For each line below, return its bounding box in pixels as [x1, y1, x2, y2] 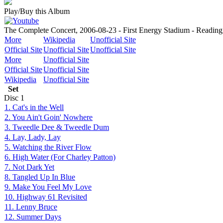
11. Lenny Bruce [4, 203, 57, 211]
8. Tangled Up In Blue [4, 173, 75, 181]
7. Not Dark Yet [4, 163, 54, 171]
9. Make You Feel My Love [4, 183, 92, 191]
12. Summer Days [4, 213, 61, 221]
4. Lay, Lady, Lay [4, 133, 61, 141]
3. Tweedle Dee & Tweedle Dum [4, 123, 109, 131]
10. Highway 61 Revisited [4, 193, 87, 201]
